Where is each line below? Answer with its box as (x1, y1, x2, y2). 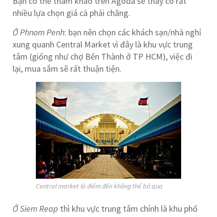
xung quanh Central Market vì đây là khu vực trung (13, 39, 193, 50)
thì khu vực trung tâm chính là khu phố (58, 203, 198, 214)
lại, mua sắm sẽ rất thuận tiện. (13, 63, 122, 74)
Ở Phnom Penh (13, 27, 65, 38)
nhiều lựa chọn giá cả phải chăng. (13, 7, 131, 18)
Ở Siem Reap (13, 203, 59, 214)
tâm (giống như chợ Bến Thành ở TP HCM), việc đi (13, 51, 193, 62)
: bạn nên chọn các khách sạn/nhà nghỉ (64, 27, 201, 38)
